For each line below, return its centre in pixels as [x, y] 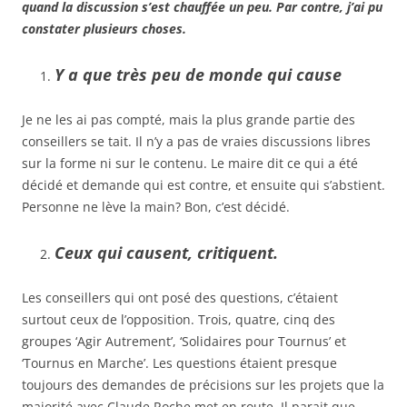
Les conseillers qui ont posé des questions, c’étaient [180, 297]
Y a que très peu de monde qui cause [198, 74]
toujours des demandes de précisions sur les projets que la [203, 384]
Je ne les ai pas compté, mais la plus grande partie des [189, 119]
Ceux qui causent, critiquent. [166, 252]
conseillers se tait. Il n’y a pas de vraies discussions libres [196, 141]
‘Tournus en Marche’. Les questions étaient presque [179, 362]
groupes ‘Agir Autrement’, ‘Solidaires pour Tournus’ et [184, 341]
